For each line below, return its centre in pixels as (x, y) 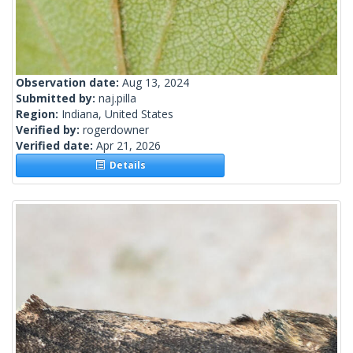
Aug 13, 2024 (156, 83)
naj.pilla (117, 98)
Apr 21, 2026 (128, 146)
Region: (39, 114)
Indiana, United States (117, 114)
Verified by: (49, 130)
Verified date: (56, 146)
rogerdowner (116, 130)
